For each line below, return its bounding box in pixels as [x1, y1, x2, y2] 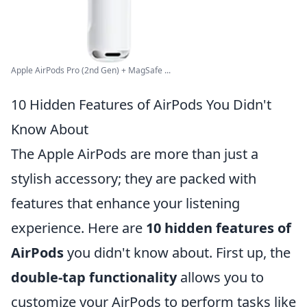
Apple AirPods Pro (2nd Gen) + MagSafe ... [11, 64, 171, 77]
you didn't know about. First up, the [64, 243, 291, 262]
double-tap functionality [11, 268, 177, 287]
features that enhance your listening [11, 194, 240, 213]
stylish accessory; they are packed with [11, 169, 256, 188]
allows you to [177, 268, 264, 287]
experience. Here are [11, 219, 146, 238]
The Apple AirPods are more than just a [11, 145, 258, 164]
